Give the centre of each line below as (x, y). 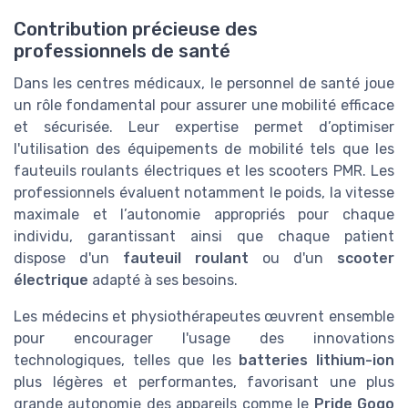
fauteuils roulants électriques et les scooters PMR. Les (204, 170)
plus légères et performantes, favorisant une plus (204, 382)
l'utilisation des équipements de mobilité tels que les (204, 148)
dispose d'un (68, 258)
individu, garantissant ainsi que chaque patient (204, 236)
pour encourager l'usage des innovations (204, 338)
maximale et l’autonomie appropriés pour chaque (204, 214)
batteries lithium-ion (317, 360)
